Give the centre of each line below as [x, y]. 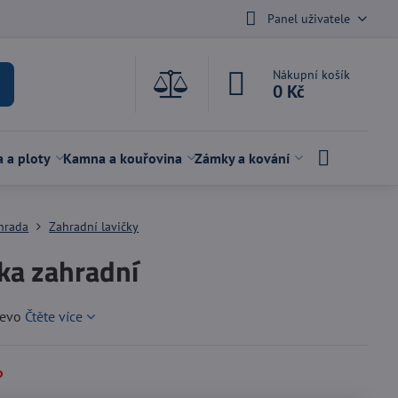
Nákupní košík [312, 75]
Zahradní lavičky [94, 227]
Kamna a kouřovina [122, 158]
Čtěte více [54, 316]
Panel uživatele [308, 18]
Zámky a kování [242, 158]
